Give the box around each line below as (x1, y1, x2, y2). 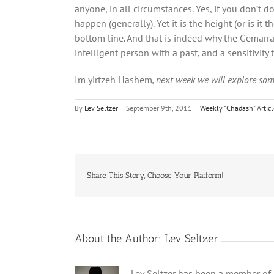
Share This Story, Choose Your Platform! (87, 171, 224, 180)
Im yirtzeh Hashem (75, 73, 152, 86)
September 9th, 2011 (126, 103, 192, 113)
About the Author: (75, 231, 165, 245)
